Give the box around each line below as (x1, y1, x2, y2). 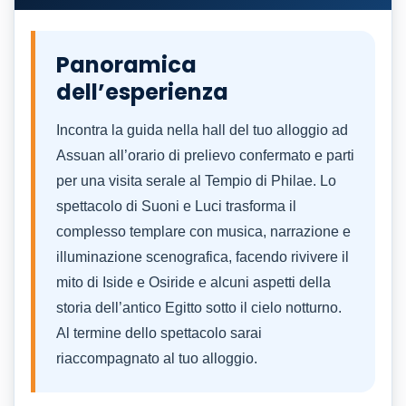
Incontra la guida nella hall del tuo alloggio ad (56, 121, 348, 138)
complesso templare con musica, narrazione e (56, 223, 351, 239)
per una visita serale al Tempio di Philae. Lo (56, 172, 336, 188)
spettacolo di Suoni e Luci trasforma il (56, 198, 296, 214)
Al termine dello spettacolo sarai (56, 324, 262, 341)
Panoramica (56, 49, 197, 80)
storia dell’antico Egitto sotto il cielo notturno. (56, 299, 342, 315)
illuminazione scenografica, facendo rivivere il (56, 248, 349, 265)
